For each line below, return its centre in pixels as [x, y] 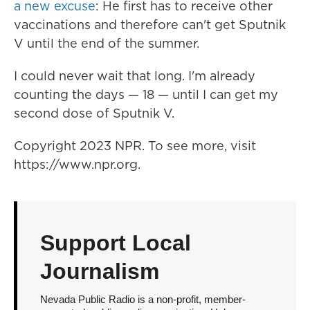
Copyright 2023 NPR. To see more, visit [135, 146]
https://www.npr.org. [77, 164]
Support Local [115, 243]
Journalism [99, 271]
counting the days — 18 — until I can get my [146, 94]
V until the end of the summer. [107, 43]
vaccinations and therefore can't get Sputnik [150, 25]
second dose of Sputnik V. [94, 113]
